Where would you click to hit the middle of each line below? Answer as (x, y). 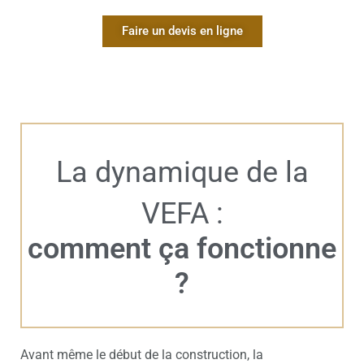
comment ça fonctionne (182, 248)
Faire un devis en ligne (182, 30)
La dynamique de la (182, 172)
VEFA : (182, 213)
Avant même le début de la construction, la (142, 354)
